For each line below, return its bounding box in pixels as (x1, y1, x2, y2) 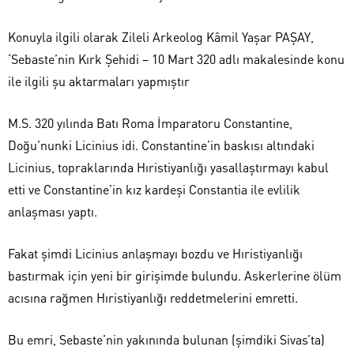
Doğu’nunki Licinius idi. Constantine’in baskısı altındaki (8, 137, 314, 153)
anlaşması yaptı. (8, 203, 97, 220)
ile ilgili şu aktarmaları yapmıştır (8, 73, 190, 89)
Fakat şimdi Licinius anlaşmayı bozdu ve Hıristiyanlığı (8, 245, 303, 262)
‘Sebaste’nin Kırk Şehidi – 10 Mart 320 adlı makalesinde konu (8, 51, 345, 67)
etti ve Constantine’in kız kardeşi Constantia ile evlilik (8, 181, 300, 198)
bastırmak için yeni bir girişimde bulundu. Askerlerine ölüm (8, 267, 341, 284)
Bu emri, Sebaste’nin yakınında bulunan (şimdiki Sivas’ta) (8, 331, 325, 348)
